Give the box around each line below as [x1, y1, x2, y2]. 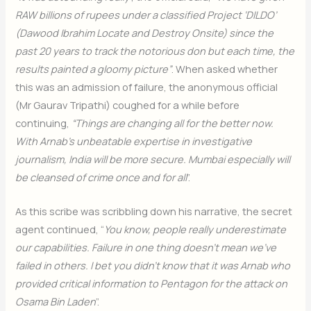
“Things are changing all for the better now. [69, 115, 274, 130]
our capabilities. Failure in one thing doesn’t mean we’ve [15, 240, 277, 255]
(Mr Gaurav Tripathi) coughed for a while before [15, 97, 240, 112]
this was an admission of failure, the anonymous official [15, 79, 278, 94]
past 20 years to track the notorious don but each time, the [15, 43, 295, 58]
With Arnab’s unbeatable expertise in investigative [15, 133, 253, 148]
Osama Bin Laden [15, 294, 96, 309]
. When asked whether [171, 61, 278, 76]
